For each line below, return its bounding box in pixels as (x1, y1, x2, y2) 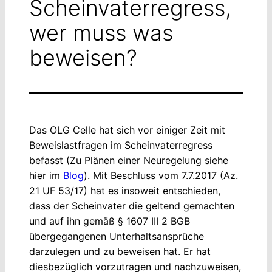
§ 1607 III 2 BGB (118, 215, 190, 227)
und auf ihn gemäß (29, 215, 118, 227)
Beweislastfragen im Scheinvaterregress (29, 139, 212, 151)
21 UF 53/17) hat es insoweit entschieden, (29, 185, 220, 197)
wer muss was (29, 19, 173, 46)
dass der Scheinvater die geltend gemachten (29, 200, 234, 212)
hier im (29, 169, 63, 182)
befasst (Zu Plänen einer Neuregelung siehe (29, 154, 228, 166)
